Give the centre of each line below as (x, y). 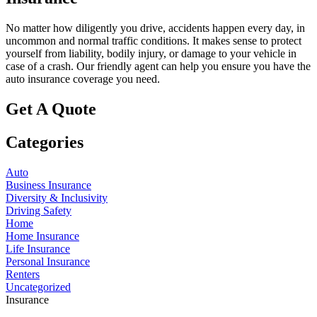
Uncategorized (38, 287)
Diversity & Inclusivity (57, 198)
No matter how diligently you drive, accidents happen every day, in (155, 28)
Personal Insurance (48, 262)
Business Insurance (48, 185)
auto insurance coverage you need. (83, 79)
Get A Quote (51, 109)
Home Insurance (42, 236)
